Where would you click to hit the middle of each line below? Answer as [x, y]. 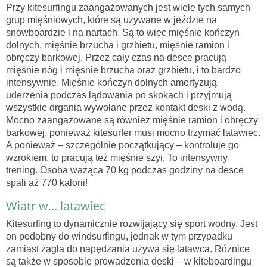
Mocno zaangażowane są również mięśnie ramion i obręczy [132, 120]
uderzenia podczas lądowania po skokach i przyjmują [119, 95]
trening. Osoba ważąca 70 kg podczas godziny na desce [125, 170]
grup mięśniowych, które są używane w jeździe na [111, 20]
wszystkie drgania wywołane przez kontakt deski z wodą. [126, 108]
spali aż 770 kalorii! [47, 183]
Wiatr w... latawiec [56, 206]
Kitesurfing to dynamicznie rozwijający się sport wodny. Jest [132, 224]
